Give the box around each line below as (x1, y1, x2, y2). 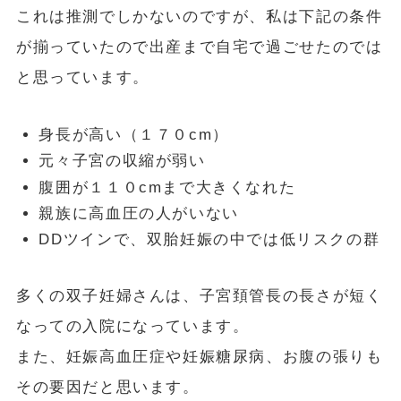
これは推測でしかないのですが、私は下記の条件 (15, 8, 383, 26)
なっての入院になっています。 (15, 318, 250, 336)
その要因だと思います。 (15, 379, 200, 397)
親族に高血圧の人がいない (38, 204, 239, 222)
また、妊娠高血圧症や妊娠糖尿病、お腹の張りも (15, 348, 383, 366)
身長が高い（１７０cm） (38, 126, 229, 144)
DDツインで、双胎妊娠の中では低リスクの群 (38, 231, 380, 249)
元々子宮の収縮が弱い (38, 152, 206, 170)
